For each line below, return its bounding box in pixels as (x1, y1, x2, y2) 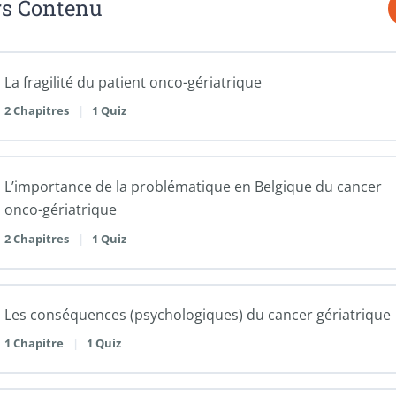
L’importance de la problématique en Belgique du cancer (4, 177, 382, 197)
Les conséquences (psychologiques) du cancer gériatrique (4, 304, 391, 324)
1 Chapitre (4, 335, 66, 352)
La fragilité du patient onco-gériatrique (4, 72, 262, 92)
